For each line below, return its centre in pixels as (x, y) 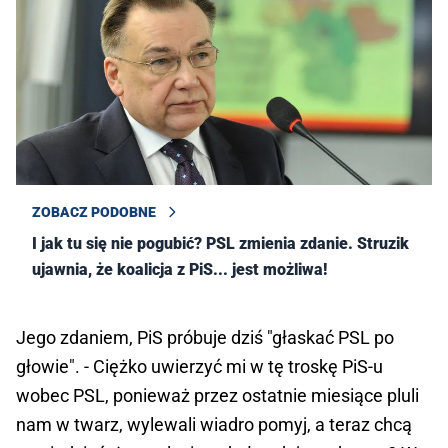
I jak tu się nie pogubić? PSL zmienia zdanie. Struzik (220, 243)
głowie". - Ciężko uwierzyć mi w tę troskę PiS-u (199, 366)
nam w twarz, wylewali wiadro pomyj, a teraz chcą (214, 424)
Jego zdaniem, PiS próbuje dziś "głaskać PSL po (205, 337)
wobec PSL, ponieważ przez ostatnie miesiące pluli (217, 395)
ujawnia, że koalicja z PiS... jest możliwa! (179, 269)
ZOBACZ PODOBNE (94, 211)
